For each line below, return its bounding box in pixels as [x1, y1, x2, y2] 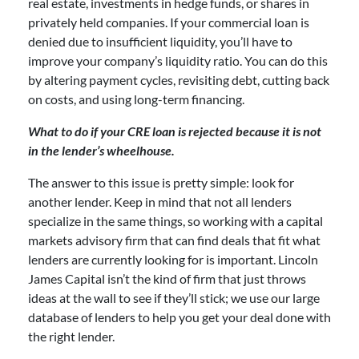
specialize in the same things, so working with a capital [28, 212, 323, 228]
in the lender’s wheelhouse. [28, 142, 175, 158]
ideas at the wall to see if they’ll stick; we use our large [28, 289, 320, 305]
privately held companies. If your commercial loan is [28, 14, 309, 30]
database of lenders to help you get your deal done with [28, 309, 331, 325]
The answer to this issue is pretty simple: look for [28, 174, 294, 190]
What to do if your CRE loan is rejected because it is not [28, 123, 321, 139]
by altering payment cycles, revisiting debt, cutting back [28, 71, 329, 87]
